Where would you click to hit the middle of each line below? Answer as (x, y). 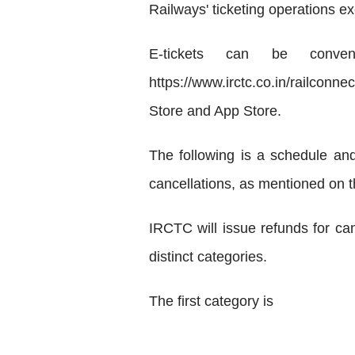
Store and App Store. (215, 111)
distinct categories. (208, 256)
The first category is (211, 301)
